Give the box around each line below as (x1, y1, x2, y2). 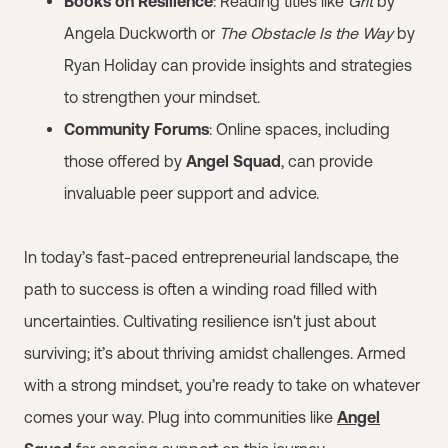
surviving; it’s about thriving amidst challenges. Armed (24, 344, 406, 362)
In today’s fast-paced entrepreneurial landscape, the (24, 248, 399, 266)
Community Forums (64, 120, 209, 138)
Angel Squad (186, 152, 281, 170)
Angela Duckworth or (64, 24, 219, 42)
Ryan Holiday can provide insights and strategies (64, 56, 412, 74)
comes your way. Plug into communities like (24, 408, 337, 426)
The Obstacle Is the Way (219, 24, 393, 42)
